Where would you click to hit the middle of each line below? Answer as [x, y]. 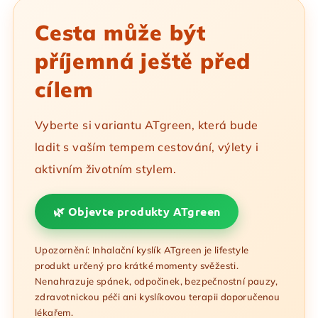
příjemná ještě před [143, 61]
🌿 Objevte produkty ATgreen [137, 211]
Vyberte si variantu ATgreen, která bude [147, 125]
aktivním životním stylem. [105, 169]
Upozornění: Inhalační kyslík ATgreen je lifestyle [142, 250]
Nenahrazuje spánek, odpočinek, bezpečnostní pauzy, [156, 281]
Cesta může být [121, 33]
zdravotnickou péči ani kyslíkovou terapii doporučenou [158, 297]
